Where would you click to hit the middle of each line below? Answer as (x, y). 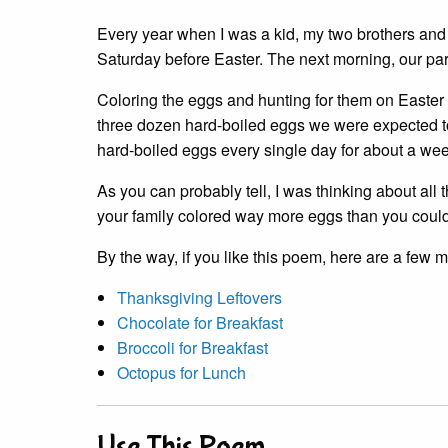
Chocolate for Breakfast (200, 323)
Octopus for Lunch (181, 373)
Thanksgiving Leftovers (199, 298)
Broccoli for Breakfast (192, 348)
